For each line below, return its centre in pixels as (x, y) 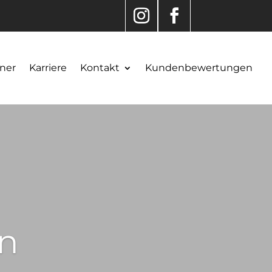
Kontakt (100, 68)
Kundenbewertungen (199, 68)
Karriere (48, 68)
